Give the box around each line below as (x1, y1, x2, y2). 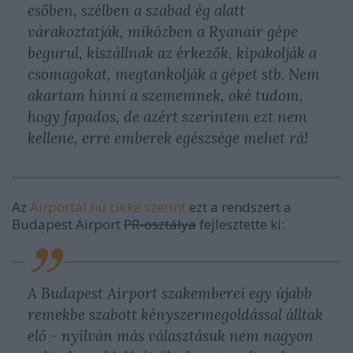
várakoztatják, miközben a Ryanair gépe (28, 21, 298, 41)
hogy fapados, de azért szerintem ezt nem (28, 106, 307, 126)
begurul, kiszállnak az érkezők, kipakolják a (28, 43, 317, 62)
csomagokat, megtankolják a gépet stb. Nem (28, 64, 320, 84)
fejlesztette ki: (196, 214, 284, 233)
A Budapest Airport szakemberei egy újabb (28, 283, 312, 303)
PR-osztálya (124, 214, 196, 233)
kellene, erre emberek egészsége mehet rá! (28, 128, 308, 147)
